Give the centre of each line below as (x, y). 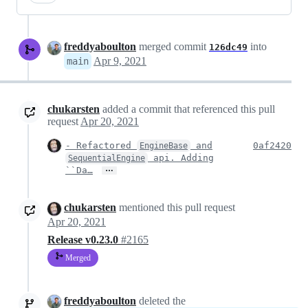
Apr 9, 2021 (120, 61)
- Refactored (101, 146)
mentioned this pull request (176, 208)
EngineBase (164, 146)
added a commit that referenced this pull (187, 109)
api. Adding (181, 158)
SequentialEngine (107, 158)
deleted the (161, 300)
